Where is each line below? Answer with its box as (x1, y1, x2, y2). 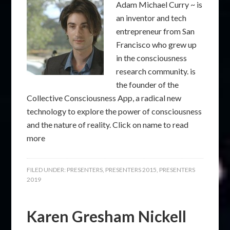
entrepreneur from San (116, 26, 195, 36)
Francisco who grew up (116, 40, 197, 49)
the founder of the (116, 80, 179, 89)
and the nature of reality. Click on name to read (27, 120, 189, 129)
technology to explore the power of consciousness (27, 106, 202, 116)
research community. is (116, 66, 196, 76)
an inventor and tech (116, 13, 187, 23)
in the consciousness (116, 53, 187, 63)
